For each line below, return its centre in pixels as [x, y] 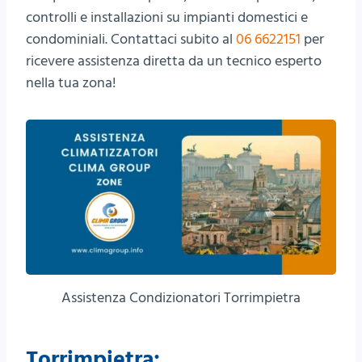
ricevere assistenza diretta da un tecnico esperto [174, 61]
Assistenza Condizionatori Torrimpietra [181, 297]
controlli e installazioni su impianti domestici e [167, 17]
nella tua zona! [71, 83]
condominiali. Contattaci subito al [131, 39]
